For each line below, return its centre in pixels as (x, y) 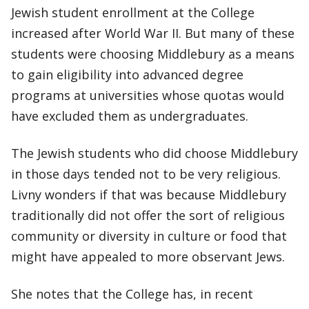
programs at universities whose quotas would (148, 95)
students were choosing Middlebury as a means (153, 54)
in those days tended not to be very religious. (146, 174)
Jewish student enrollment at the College (133, 12)
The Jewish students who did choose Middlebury (154, 153)
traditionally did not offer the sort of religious (148, 215)
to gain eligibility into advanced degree (127, 74)
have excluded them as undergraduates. (130, 116)
